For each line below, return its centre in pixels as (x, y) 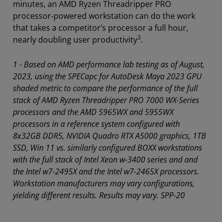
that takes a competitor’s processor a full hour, (101, 28)
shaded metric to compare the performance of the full (105, 88)
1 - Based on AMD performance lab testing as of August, (109, 64)
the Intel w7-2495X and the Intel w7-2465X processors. (106, 171)
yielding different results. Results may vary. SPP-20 (99, 195)
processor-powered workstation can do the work (104, 16)
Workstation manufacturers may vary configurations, (104, 183)
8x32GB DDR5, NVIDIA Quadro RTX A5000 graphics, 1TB (110, 136)
